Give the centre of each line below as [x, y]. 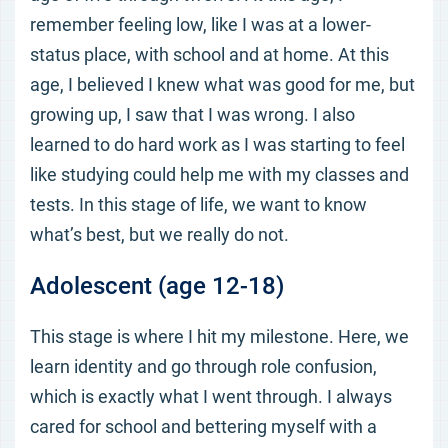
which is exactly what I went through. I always [211, 396]
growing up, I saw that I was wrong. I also [192, 114]
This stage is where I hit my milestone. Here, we [219, 336]
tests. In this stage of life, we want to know [198, 204]
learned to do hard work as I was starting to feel [217, 144]
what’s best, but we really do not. [159, 234]
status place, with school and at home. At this [209, 54]
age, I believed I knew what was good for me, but [222, 84]
